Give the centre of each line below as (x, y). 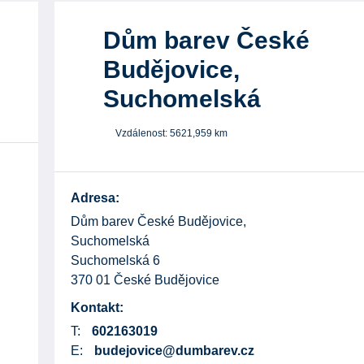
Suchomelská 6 (115, 261)
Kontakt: (97, 308)
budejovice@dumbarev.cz (174, 351)
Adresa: (95, 198)
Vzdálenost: (142, 134)
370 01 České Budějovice (145, 280)
